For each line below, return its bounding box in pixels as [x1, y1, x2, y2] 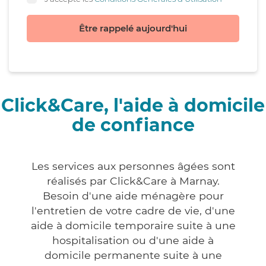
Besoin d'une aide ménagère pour [42, 189, 224, 202]
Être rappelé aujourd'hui [79, 23, 187, 34]
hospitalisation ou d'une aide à [52, 234, 214, 247]
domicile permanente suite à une [44, 249, 222, 262]
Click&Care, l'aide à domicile [1, 94, 265, 117]
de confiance [71, 114, 195, 137]
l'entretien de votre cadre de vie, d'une [31, 204, 235, 217]
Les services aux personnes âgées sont [31, 160, 235, 173]
